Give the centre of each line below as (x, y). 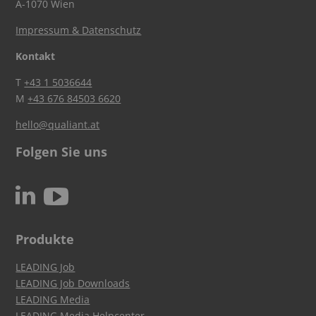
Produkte (45, 239)
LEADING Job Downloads (73, 283)
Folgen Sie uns (62, 151)
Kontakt (36, 56)
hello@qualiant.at (58, 124)
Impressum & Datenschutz (79, 30)
